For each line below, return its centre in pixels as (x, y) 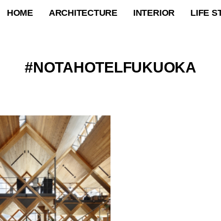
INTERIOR (154, 13)
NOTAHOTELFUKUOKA (114, 67)
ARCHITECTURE (83, 13)
